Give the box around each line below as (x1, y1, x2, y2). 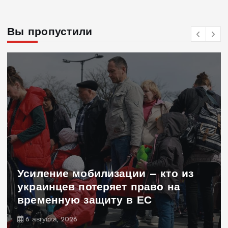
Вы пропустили (7, 27, 93, 38)
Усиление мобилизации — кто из (17, 168, 194, 180)
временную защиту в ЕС (17, 195, 152, 206)
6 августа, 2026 (23, 216, 78, 224)
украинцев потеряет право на (17, 182, 180, 193)
